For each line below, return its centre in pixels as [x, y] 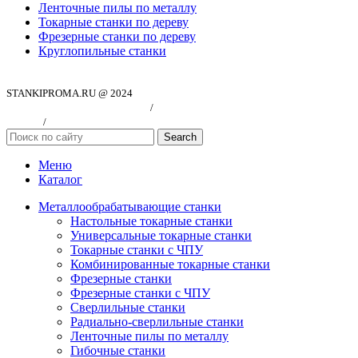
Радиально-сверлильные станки [157, 321]
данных [24, 121]
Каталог [60, 179]
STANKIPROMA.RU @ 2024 [70, 93]
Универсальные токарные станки [161, 235]
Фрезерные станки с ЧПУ [140, 292]
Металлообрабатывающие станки [130, 206]
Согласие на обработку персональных [241, 107]
